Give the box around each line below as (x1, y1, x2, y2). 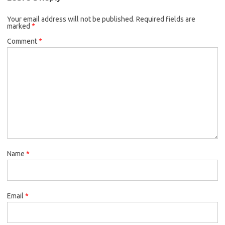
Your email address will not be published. (7, 15, 135, 23)
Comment (7, 37, 39, 45)
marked (7, 22, 32, 30)
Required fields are (136, 15, 195, 23)
